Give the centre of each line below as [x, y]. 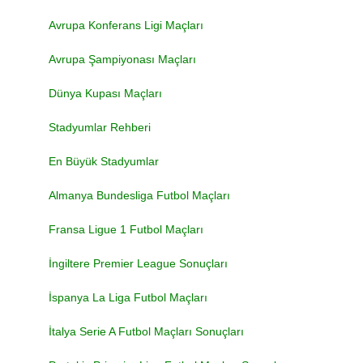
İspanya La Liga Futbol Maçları [128, 297]
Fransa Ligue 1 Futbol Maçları [126, 229]
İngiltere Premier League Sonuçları [138, 263]
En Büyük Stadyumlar [104, 161]
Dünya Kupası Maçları [105, 93]
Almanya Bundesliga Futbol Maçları [139, 195]
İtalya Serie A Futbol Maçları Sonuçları [146, 331]
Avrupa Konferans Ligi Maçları [126, 25]
